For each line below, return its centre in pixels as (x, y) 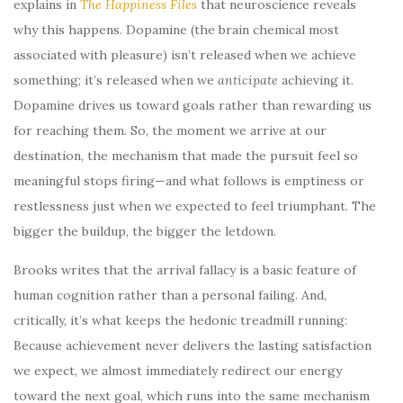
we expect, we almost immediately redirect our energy (178, 370)
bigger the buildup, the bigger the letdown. (145, 231)
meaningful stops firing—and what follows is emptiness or (189, 180)
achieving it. (316, 80)
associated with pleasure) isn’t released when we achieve (185, 54)
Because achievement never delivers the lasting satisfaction (193, 345)
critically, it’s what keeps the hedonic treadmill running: (180, 320)
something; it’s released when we (116, 80)
